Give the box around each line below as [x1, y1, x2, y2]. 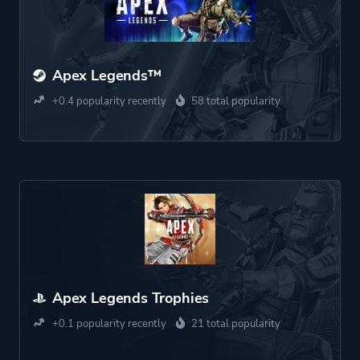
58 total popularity [191, 94, 280, 108]
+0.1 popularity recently [50, 317, 166, 331]
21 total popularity [191, 317, 280, 331]
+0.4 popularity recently [50, 94, 166, 108]
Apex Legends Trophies [52, 288, 210, 308]
